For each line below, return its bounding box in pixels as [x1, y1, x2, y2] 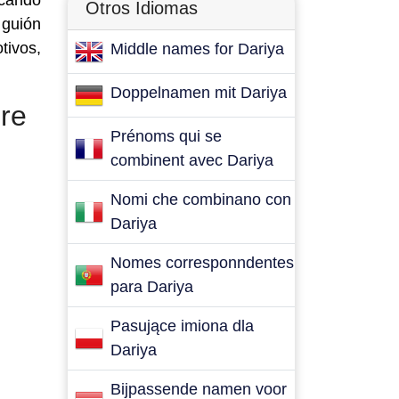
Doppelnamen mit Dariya [110, 84, 287, 102]
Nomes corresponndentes [110, 254, 294, 272]
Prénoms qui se [110, 127, 222, 145]
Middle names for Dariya [110, 40, 284, 58]
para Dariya [110, 278, 193, 296]
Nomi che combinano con [110, 191, 291, 208]
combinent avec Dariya [110, 151, 273, 169]
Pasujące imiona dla [110, 317, 254, 335]
